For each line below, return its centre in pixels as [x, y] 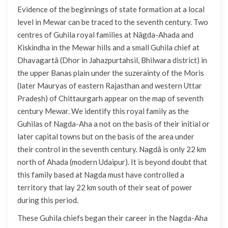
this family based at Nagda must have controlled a [101, 175]
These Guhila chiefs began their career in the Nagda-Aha [112, 218]
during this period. [48, 200]
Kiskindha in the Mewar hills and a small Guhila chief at [108, 48]
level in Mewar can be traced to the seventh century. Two [113, 22]
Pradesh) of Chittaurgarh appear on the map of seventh [110, 98]
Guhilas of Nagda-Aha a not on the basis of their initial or [113, 124]
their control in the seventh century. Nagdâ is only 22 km [112, 149]
